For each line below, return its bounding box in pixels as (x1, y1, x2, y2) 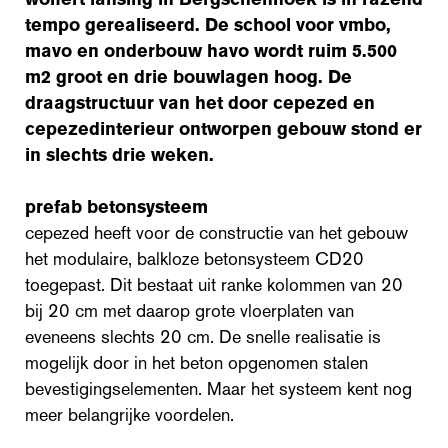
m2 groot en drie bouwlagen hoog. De (25, 64, 352, 89)
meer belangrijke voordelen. (25, 402, 234, 427)
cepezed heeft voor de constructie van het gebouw (25, 220, 408, 245)
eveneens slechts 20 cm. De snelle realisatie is (25, 324, 381, 349)
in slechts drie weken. (25, 142, 219, 167)
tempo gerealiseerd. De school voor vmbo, (25, 12, 391, 37)
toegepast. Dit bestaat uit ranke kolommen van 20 (25, 272, 403, 297)
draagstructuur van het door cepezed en (25, 90, 375, 115)
